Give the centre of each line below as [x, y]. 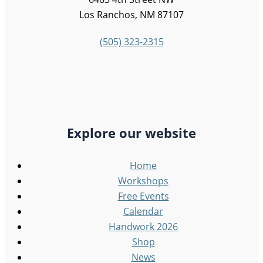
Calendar [143, 211]
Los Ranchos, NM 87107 [131, 15]
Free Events [143, 196]
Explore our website [131, 133]
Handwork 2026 [143, 226]
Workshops [143, 181]
